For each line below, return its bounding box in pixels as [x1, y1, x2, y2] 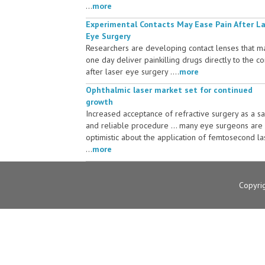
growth [86, 96, 113, 107]
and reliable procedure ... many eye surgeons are [86, 119, 263, 131]
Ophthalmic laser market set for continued [86, 84, 253, 95]
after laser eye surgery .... [86, 66, 179, 77]
